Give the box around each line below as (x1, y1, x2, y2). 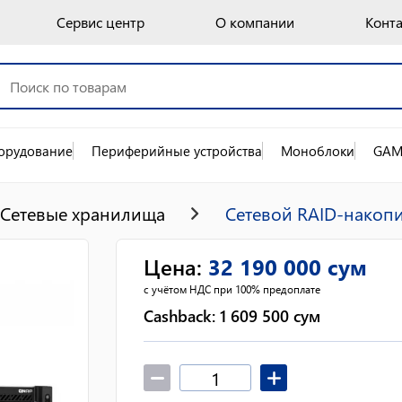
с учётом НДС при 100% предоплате (144, 282, 320, 296)
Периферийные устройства (92, 142, 262, 160)
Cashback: (144, 305, 220, 327)
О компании (215, 13, 294, 31)
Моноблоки (281, 142, 354, 160)
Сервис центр (57, 13, 144, 31)
